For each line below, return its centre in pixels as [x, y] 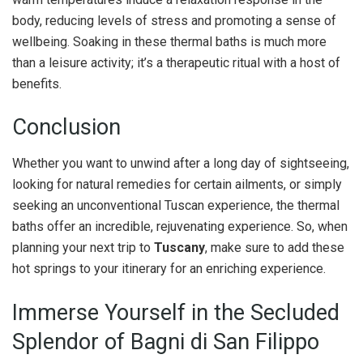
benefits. [37, 83]
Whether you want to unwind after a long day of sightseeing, [181, 164]
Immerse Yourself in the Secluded [176, 312]
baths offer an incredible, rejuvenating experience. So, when [180, 227]
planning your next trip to [83, 248]
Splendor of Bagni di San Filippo [166, 342]
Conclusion [66, 128]
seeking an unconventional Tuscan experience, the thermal [176, 206]
